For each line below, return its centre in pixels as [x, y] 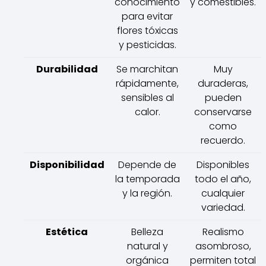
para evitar [147, 16]
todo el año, [223, 179]
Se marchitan [147, 69]
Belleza [147, 232]
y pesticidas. [147, 45]
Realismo [223, 232]
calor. [147, 112]
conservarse [223, 112]
